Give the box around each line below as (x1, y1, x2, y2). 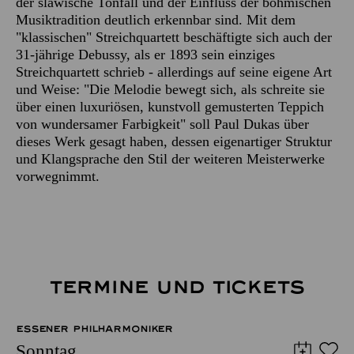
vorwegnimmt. (16, 168, 100, 184)
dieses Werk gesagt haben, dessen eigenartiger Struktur (16, 133, 332, 149)
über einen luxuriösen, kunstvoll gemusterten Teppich (16, 98, 324, 115)
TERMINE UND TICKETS (48, 275, 306, 299)
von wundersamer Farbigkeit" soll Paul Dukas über (16, 115, 309, 132)
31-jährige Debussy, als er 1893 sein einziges (16, 46, 275, 62)
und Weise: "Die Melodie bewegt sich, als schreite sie (16, 81, 325, 97)
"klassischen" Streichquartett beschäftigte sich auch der (16, 28, 332, 45)
